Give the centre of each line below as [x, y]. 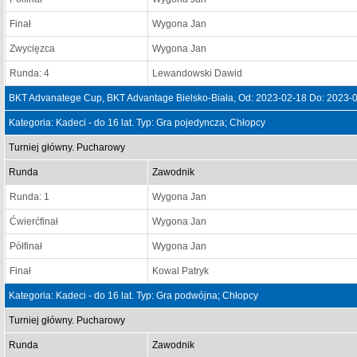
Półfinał [26, 246]
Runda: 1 [29, 197]
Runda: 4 [29, 73]
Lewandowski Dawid [197, 73]
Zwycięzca [32, 49]
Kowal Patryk [180, 271]
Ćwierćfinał [34, 222]
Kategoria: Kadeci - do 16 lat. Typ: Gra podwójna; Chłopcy [133, 296]
